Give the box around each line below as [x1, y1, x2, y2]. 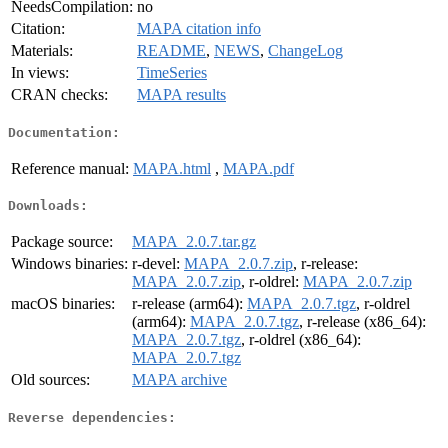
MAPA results [137, 86, 226, 104]
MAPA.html [133, 159, 211, 177]
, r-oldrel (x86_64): [241, 331, 361, 349]
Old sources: [11, 371, 90, 389]
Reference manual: [11, 159, 129, 177]
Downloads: [8, 198, 88, 214]
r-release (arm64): [132, 295, 247, 313]
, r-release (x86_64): [299, 313, 426, 331]
